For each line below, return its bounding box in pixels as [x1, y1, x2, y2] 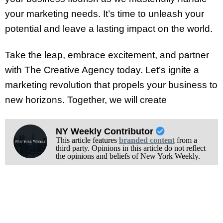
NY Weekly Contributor [55, 126, 156, 137]
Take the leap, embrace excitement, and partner [5, 50, 209, 61]
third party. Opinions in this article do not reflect [55, 144, 206, 153]
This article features [55, 136, 119, 145]
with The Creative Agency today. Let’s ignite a [5, 65, 199, 76]
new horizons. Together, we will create [5, 95, 167, 106]
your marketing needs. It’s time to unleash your [5, 8, 204, 19]
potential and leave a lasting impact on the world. [5, 23, 213, 34]
